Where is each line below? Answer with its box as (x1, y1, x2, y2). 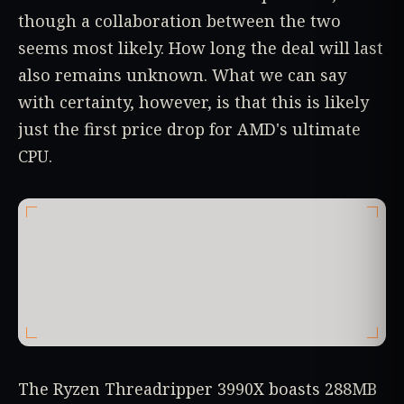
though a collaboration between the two (18, 10, 341, 32)
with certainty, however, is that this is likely (18, 91, 369, 114)
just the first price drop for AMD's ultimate (18, 118, 361, 141)
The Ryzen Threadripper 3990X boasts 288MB (18, 378, 377, 400)
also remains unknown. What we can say (18, 64, 346, 87)
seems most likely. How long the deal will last (18, 37, 383, 60)
